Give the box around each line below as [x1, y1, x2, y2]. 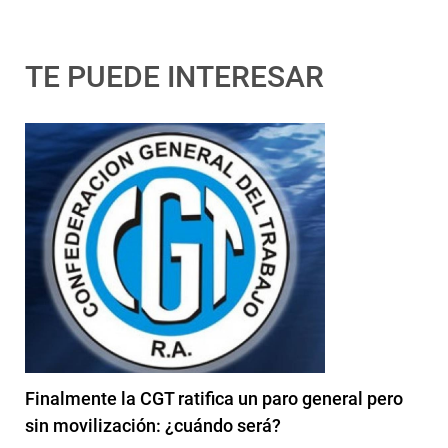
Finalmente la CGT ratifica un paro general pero [25, 388, 403, 410]
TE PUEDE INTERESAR [25, 59, 324, 95]
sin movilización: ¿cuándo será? [25, 415, 281, 437]
